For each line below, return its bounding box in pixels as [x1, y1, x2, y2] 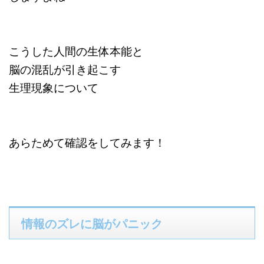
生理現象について [9, 80, 98, 95]
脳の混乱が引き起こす [9, 61, 121, 77]
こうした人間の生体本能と [9, 43, 143, 59]
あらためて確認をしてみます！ [9, 134, 166, 150]
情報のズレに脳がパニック [21, 214, 163, 232]
